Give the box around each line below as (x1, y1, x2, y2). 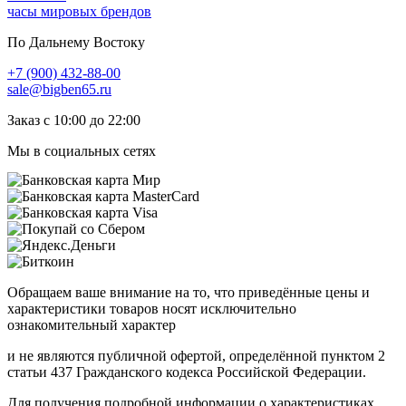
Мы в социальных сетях (7, 142, 156, 159)
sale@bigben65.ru (7, 81, 111, 97)
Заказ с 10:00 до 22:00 (7, 111, 140, 128)
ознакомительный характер (7, 316, 176, 333)
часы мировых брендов (7, 3, 151, 19)
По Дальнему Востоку (7, 34, 145, 50)
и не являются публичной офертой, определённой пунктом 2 (7, 347, 385, 363)
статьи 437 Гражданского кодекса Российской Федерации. (7, 363, 366, 380)
